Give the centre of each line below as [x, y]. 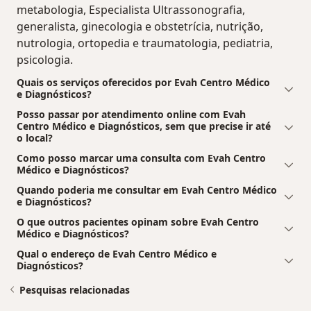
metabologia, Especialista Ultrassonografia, [131, 10]
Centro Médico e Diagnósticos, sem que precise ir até [144, 126]
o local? [35, 138]
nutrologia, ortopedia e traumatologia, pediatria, [145, 43]
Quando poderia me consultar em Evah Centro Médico [147, 190]
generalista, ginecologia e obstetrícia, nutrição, [140, 27]
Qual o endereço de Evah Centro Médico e [117, 254]
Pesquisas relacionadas [75, 290]
